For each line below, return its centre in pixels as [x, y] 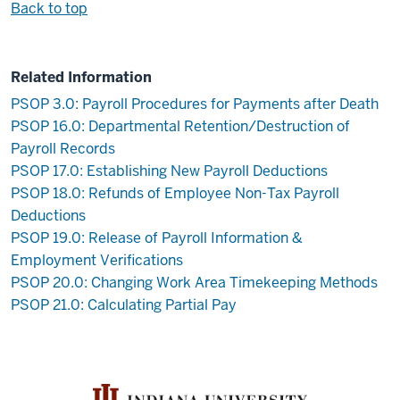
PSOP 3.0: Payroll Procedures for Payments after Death [195, 104]
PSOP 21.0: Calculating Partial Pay [124, 304]
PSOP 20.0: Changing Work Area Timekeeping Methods [194, 282]
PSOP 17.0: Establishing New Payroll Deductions [169, 171]
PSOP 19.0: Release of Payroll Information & [157, 237]
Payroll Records [63, 148]
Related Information [81, 78]
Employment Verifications [97, 260]
